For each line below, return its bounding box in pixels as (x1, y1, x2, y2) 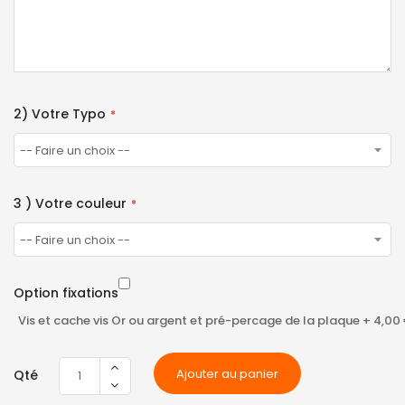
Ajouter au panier (176, 364, 278, 382)
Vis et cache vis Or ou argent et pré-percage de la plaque (18, 311, 363, 329)
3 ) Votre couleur (14, 193, 127, 212)
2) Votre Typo (14, 104, 106, 123)
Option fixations (14, 283, 118, 302)
